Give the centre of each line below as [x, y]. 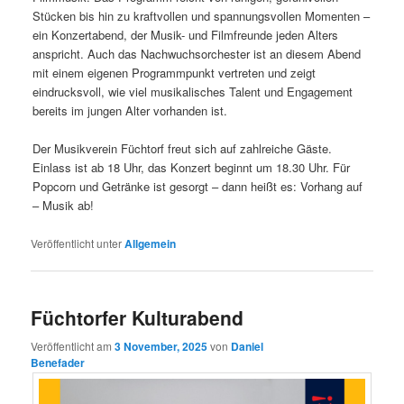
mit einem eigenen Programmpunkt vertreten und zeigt [174, 72]
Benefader [58, 362]
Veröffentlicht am [73, 345]
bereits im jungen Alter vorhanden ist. [132, 110]
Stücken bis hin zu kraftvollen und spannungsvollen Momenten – [202, 15]
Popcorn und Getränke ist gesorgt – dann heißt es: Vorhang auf [198, 187]
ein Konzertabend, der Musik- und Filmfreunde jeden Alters [186, 34]
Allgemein [151, 244]
